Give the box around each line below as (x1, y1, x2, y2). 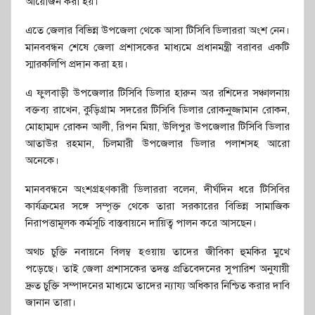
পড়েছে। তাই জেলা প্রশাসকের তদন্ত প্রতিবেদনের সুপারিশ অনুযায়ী (25, 262, 290, 276)
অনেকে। (25, 154, 59, 167)
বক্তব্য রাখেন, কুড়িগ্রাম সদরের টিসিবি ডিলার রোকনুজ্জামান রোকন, (25, 103, 290, 117)
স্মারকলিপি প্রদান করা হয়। (25, 58, 128, 71)
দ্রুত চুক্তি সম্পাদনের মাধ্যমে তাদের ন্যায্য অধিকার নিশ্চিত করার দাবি (25, 279, 290, 292)
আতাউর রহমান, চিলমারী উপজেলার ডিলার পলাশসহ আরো (25, 137, 290, 150)
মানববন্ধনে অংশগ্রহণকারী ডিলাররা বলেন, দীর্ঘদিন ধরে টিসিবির (25, 183, 290, 196)
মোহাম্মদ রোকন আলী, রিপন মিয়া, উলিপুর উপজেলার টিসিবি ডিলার (25, 120, 290, 134)
